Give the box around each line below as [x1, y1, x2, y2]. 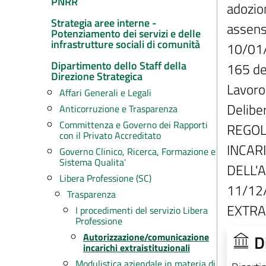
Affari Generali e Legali [59, 85, 151, 100]
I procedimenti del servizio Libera [75, 203, 208, 217]
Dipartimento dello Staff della [51, 58, 186, 74]
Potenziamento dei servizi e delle [51, 26, 201, 42]
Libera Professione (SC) [59, 171, 151, 185]
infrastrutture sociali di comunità [51, 36, 200, 52]
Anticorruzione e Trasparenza [59, 102, 178, 116]
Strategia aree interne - [51, 15, 157, 31]
